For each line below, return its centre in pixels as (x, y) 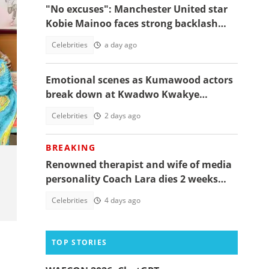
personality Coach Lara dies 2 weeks (132, 179)
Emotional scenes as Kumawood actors (139, 80)
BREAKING (71, 147)
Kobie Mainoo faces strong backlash (132, 23)
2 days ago (122, 116)
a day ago (121, 45)
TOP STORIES (80, 242)
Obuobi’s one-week (91, 109)
